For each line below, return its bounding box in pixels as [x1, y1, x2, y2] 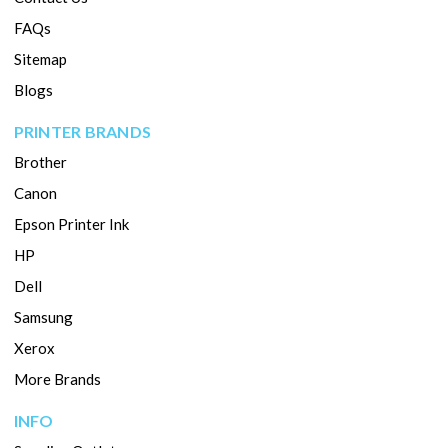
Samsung [13, 308, 73, 327]
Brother [13, 153, 67, 172]
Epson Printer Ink [13, 215, 129, 234]
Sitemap [13, 50, 67, 69]
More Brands [13, 370, 101, 389]
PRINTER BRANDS [13, 122, 151, 142]
